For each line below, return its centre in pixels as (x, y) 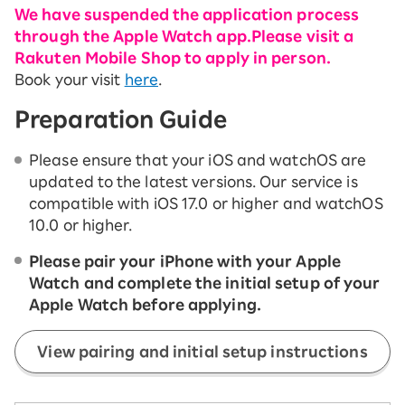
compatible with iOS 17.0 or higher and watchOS (206, 203)
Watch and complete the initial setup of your (205, 283)
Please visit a (302, 36)
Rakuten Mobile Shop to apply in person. (173, 58)
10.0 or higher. (81, 225)
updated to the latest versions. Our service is (193, 182)
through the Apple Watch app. (133, 36)
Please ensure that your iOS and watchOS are (198, 160)
